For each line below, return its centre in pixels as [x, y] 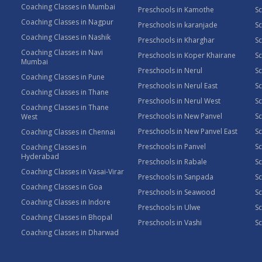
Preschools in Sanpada [176, 177]
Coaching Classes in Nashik [66, 37]
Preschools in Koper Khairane [187, 55]
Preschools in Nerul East [178, 86]
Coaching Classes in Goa [62, 187]
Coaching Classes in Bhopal [67, 217]
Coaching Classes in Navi [62, 52]
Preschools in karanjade [178, 25]
